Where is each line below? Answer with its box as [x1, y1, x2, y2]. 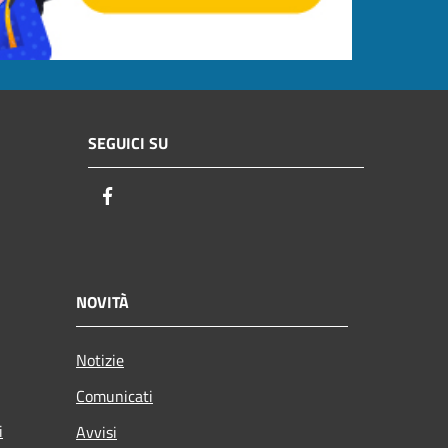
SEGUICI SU [88, 131, 168, 156]
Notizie [76, 347, 124, 372]
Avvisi [76, 419, 117, 444]
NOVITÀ [76, 289, 129, 314]
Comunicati [76, 383, 153, 408]
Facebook [119, 183, 191, 211]
